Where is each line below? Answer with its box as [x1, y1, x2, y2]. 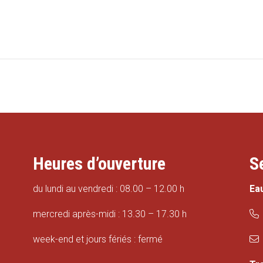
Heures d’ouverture [32, 153, 166, 174]
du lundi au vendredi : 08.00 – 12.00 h [32, 183, 184, 194]
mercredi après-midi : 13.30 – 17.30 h [32, 208, 187, 220]
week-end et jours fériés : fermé [32, 233, 163, 245]
